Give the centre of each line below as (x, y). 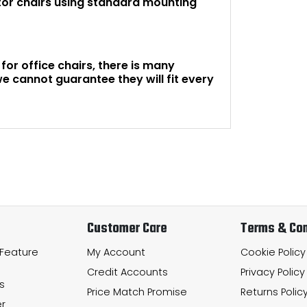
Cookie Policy (273, 252)
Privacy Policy (273, 272)
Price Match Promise (137, 292)
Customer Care (127, 229)
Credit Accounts (127, 272)
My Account (116, 252)
